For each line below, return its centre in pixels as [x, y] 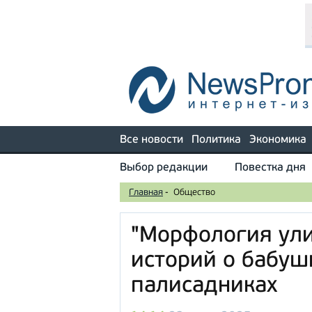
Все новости [151, 140]
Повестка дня [270, 168]
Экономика [278, 140]
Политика [216, 140]
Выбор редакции [164, 168]
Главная [146, 193]
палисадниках [204, 286]
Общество [194, 193]
